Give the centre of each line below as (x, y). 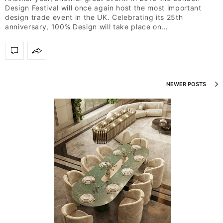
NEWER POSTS (187, 84)
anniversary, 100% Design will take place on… (87, 26)
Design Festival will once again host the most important (103, 7)
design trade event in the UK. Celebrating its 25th (94, 17)
